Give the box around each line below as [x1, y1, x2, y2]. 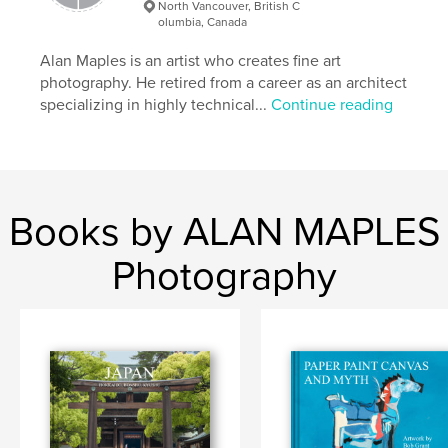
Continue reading [271, 94, 394, 115]
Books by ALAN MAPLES [8, 207, 440, 256]
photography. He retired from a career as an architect [40, 72, 408, 93]
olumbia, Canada [158, 14, 248, 29]
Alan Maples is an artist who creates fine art [40, 50, 342, 71]
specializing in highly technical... [40, 94, 272, 115]
